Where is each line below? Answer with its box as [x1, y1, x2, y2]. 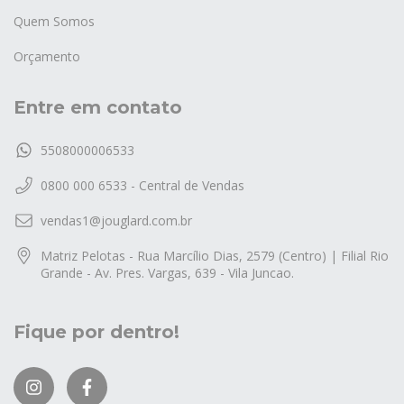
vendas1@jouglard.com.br [41, 212, 192, 230]
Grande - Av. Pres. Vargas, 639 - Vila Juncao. [41, 264, 294, 282]
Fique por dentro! [14, 321, 179, 344]
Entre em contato [14, 96, 182, 118]
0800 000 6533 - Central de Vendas [41, 177, 244, 195]
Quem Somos [14, 12, 95, 30]
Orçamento [14, 47, 80, 65]
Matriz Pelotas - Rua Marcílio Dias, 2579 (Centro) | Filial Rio [41, 247, 389, 265]
